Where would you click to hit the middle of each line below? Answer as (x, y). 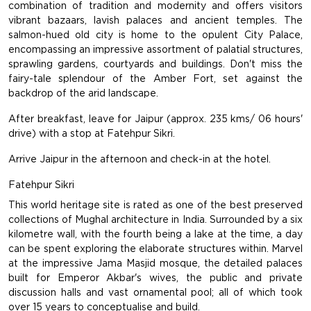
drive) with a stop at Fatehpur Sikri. (92, 134)
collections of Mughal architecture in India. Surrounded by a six (155, 220)
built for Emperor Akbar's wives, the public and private (155, 278)
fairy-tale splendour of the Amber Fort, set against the (155, 79)
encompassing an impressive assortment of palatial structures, (155, 50)
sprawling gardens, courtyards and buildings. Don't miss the (155, 64)
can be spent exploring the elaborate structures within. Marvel (155, 249)
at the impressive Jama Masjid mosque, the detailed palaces (155, 263)
